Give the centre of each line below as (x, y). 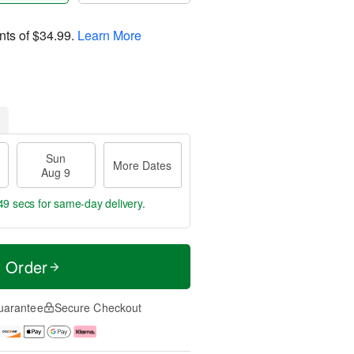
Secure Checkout (98, 307)
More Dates (143, 165)
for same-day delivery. (90, 203)
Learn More (109, 35)
